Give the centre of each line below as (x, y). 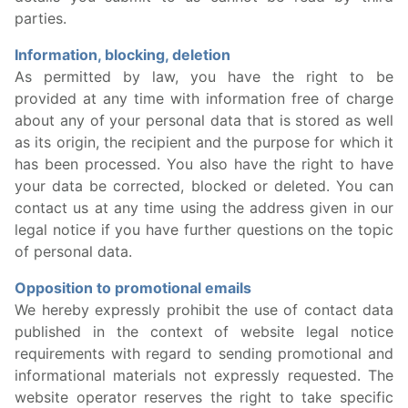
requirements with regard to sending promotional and (204, 353)
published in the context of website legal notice (204, 331)
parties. (41, 18)
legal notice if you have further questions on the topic (204, 229)
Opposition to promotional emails (133, 288)
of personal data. (73, 251)
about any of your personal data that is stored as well (204, 120)
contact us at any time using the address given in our (204, 208)
